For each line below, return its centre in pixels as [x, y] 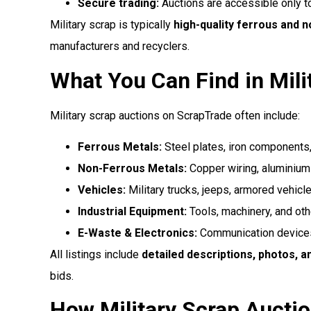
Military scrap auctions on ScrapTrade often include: [175, 115]
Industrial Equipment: [132, 211]
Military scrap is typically [112, 25]
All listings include [96, 254]
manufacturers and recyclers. [120, 47]
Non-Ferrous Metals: [132, 168]
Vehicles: [102, 190]
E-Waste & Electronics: [137, 233]
